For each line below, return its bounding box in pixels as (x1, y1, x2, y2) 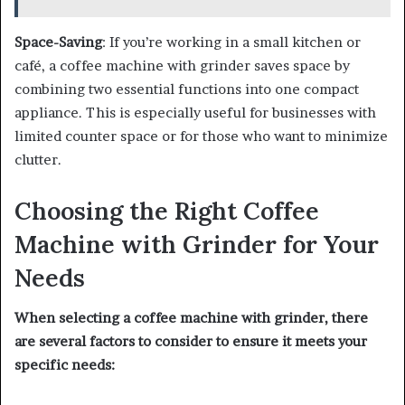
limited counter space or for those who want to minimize (14, 127, 388, 145)
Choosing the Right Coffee (14, 194, 319, 226)
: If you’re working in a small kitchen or (102, 33, 361, 51)
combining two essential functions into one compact (14, 80, 359, 98)
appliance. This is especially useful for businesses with (14, 103, 376, 121)
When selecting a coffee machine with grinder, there (14, 309, 368, 327)
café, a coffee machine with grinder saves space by (14, 56, 350, 74)
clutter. (14, 150, 61, 168)
